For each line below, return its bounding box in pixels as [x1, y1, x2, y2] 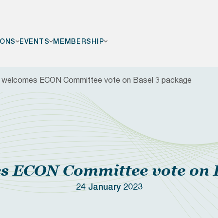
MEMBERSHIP [53, 37, 104, 46]
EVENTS [19, 37, 50, 46]
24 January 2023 [75, 182, 143, 192]
